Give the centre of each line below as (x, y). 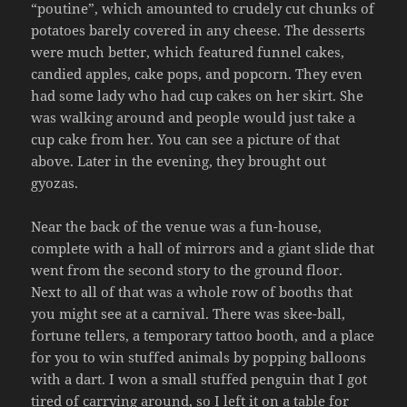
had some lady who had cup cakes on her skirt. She (198, 95)
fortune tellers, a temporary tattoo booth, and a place (203, 335)
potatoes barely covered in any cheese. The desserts (199, 30)
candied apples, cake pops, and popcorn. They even (197, 73)
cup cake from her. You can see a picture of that (186, 139)
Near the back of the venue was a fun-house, (177, 226)
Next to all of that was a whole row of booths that (192, 291)
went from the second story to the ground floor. (187, 269)
